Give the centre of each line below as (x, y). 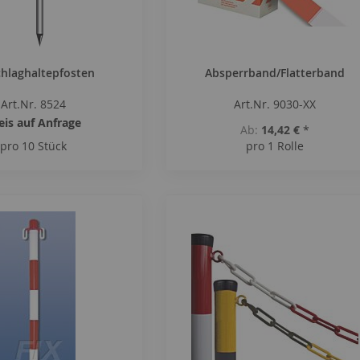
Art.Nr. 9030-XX (274, 104)
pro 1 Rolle (274, 146)
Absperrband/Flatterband (274, 73)
